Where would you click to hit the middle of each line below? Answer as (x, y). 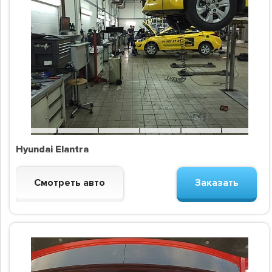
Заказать (217, 183)
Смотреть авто (70, 183)
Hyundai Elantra (52, 150)
